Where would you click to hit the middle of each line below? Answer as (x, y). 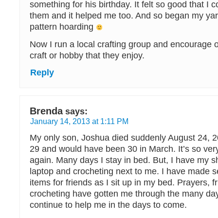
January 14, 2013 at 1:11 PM (79, 121)
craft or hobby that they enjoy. (87, 55)
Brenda (46, 111)
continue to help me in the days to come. (108, 205)
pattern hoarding (63, 27)
